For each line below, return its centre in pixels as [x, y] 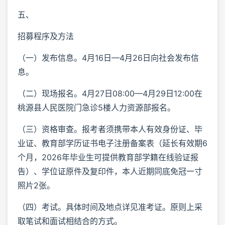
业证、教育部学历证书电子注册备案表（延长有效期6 [113, 143]
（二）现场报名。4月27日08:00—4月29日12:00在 [110, 94]
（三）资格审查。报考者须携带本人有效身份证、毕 [110, 129]
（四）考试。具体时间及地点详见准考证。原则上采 [110, 207]
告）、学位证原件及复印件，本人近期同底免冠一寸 [110, 172]
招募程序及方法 [46, 36]
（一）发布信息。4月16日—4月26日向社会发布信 [108, 58]
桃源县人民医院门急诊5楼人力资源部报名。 [96, 108]
